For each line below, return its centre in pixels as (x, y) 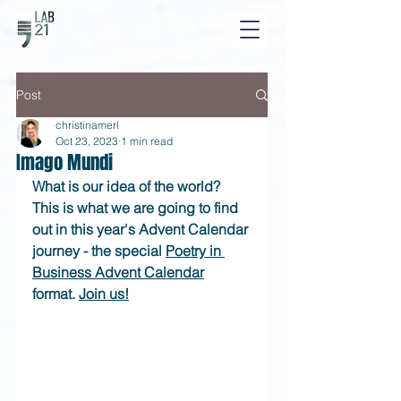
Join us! (104, 294)
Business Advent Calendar (118, 272)
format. (55, 294)
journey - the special (99, 251)
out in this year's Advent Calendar (142, 229)
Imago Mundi (64, 162)
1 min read (147, 141)
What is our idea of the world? (128, 186)
